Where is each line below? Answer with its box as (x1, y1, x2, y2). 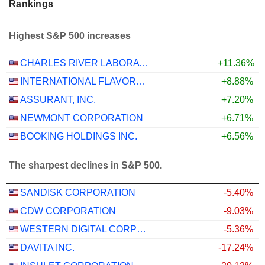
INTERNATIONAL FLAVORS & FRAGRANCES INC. (136, 76, 146, 86)
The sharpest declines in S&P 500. (9, 160, 162, 171)
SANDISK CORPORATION (20, 188, 135, 198)
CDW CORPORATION (20, 206, 116, 216)
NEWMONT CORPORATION (20, 113, 143, 123)
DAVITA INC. (20, 243, 75, 253)
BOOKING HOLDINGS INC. (20, 131, 137, 141)
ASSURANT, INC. (20, 95, 96, 105)
